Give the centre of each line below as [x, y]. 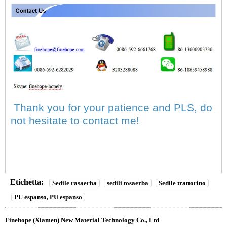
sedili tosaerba [128, 183]
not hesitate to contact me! [75, 121]
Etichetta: [27, 182]
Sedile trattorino [182, 183]
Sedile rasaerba [74, 183]
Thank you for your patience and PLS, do [111, 108]
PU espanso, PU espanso [48, 197]
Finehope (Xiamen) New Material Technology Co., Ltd [82, 220]
